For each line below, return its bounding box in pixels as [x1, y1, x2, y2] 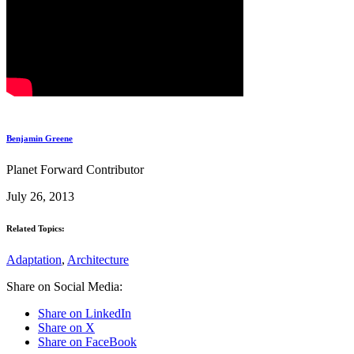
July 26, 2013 [6, 189, 74, 203]
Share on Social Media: [6, 279, 122, 293]
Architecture [67, 252, 129, 266]
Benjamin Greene [6, 133, 73, 143]
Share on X [38, 320, 95, 334]
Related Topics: [6, 223, 65, 233]
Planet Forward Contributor [6, 162, 144, 176]
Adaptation [6, 252, 62, 266]
